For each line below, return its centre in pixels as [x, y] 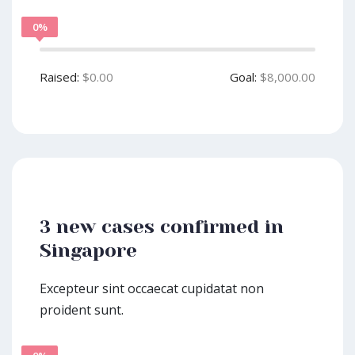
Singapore [88, 250]
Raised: [59, 77]
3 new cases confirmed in [162, 227]
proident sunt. [82, 310]
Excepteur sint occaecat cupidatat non [152, 288]
